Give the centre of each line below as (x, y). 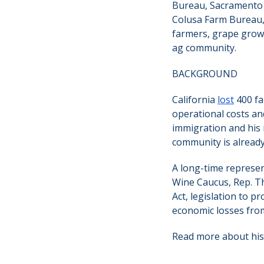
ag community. (204, 48)
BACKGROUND (205, 74)
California (195, 100)
